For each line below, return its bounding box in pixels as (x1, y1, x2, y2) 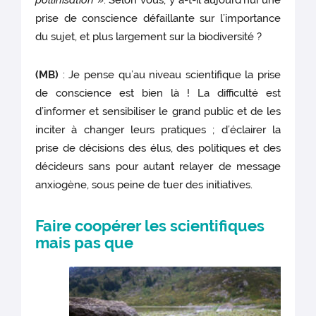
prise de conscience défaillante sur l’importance (35, 12, 281, 25)
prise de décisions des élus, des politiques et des (35, 142, 281, 155)
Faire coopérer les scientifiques (35, 217, 265, 236)
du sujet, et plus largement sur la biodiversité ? (35, 30, 262, 44)
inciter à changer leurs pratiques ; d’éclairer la (35, 123, 281, 137)
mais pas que (35, 233, 134, 253)
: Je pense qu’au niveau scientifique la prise (59, 68, 281, 82)
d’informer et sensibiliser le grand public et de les (35, 105, 281, 119)
